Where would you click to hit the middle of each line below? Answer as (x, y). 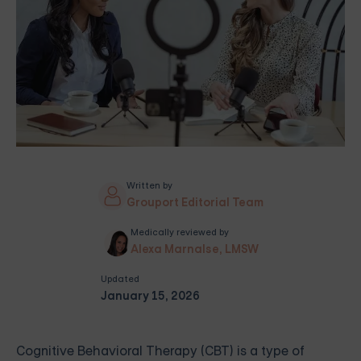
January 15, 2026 (150, 296)
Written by (149, 186)
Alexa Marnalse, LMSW (195, 249)
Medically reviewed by (180, 232)
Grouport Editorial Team (195, 203)
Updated (120, 279)
